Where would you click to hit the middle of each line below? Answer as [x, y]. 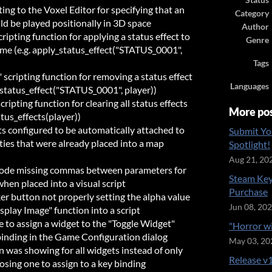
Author [255, 27]
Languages [250, 86]
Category [252, 13]
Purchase [248, 192]
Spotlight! [250, 144]
